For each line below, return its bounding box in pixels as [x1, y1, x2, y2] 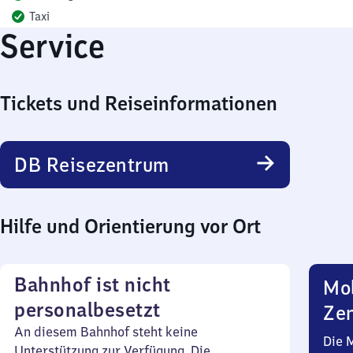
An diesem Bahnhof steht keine [14, 324, 198, 340]
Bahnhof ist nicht [14, 272, 171, 297]
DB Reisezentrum [14, 152, 169, 177]
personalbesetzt [14, 297, 161, 322]
